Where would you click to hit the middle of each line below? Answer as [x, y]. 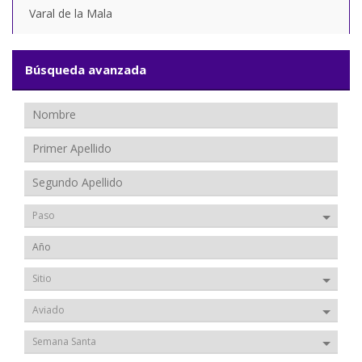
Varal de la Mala [71, 14]
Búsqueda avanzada [86, 70]
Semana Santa [64, 342]
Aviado [48, 310]
